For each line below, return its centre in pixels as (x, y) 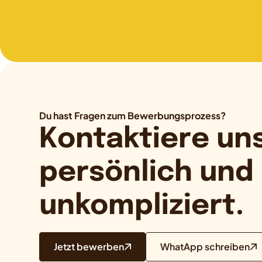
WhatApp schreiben (205, 247)
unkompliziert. (142, 206)
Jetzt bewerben (89, 247)
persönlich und (147, 173)
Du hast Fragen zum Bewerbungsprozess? (133, 116)
